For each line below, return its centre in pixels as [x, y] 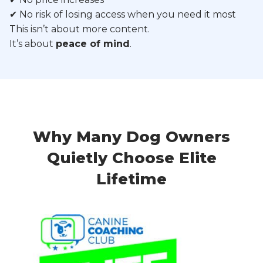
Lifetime [131, 179]
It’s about [33, 43]
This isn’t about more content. [80, 29]
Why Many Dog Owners [131, 136]
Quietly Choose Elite [131, 158]
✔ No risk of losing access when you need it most [123, 14]
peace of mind [93, 43]
